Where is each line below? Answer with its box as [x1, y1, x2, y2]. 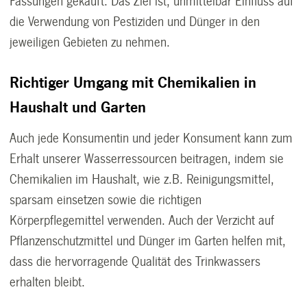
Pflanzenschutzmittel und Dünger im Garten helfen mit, [10, 234, 286, 248]
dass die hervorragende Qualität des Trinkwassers [10, 254, 261, 269]
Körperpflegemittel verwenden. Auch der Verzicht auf [10, 213, 275, 228]
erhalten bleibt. [10, 275, 86, 289]
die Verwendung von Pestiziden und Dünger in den [10, 14, 260, 29]
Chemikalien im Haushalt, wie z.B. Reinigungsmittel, [10, 172, 275, 186]
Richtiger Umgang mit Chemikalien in [10, 74, 257, 91]
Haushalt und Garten [10, 99, 147, 116]
